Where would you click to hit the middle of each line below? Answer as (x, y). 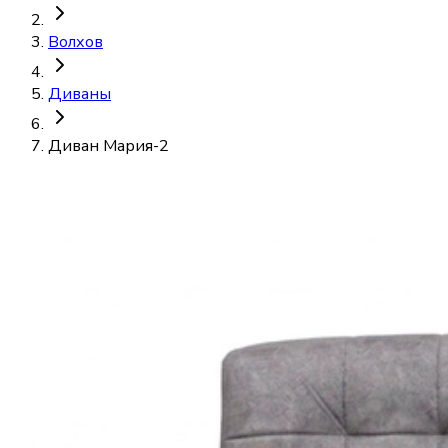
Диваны (79, 94)
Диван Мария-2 (108, 146)
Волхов (75, 42)
